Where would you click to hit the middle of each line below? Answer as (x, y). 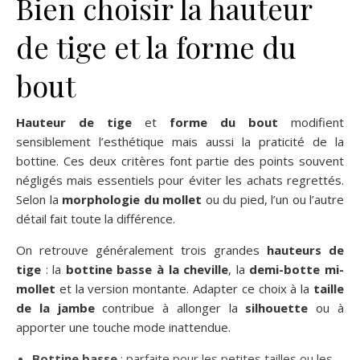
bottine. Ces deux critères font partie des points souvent (180, 160)
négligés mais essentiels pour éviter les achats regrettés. (180, 180)
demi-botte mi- (297, 269)
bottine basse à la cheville (147, 269)
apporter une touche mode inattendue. (123, 327)
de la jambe (55, 307)
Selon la (39, 199)
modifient (311, 122)
